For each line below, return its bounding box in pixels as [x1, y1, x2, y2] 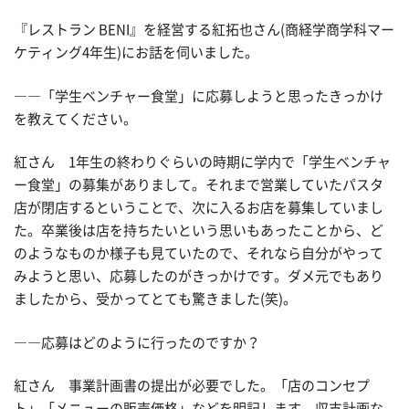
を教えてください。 [14, 111, 137, 126]
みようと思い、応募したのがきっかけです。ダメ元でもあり [14, 269, 383, 284]
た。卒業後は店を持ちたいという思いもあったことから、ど [14, 224, 383, 238]
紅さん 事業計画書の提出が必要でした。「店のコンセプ [14, 379, 370, 393]
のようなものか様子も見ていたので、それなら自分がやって [14, 246, 383, 261]
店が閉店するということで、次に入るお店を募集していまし [14, 201, 383, 215]
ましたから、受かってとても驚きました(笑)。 [14, 292, 297, 307]
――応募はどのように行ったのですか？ [14, 335, 260, 350]
